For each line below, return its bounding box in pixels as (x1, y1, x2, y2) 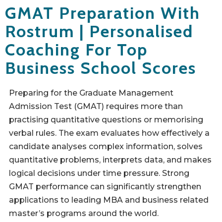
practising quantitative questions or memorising (9, 115, 203, 124)
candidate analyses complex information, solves (9, 142, 203, 151)
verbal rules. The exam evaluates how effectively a (9, 128, 210, 138)
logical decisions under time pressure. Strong (9, 168, 189, 178)
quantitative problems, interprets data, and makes (9, 155, 212, 165)
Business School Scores (5, 57, 196, 78)
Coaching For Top (5, 39, 148, 60)
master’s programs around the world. (9, 209, 159, 218)
